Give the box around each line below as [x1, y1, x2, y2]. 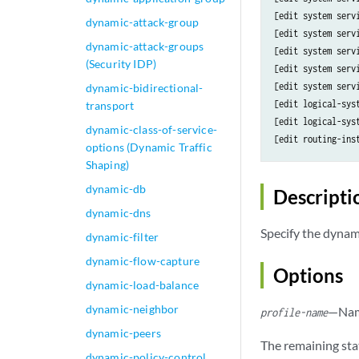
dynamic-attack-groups [85, 39, 204, 53]
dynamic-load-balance [85, 278, 200, 292]
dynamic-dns [85, 206, 151, 220]
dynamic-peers [85, 326, 161, 340]
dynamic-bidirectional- [85, 81, 204, 95]
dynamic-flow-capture [85, 254, 200, 268]
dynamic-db [85, 182, 147, 196]
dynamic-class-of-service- [85, 123, 217, 136]
